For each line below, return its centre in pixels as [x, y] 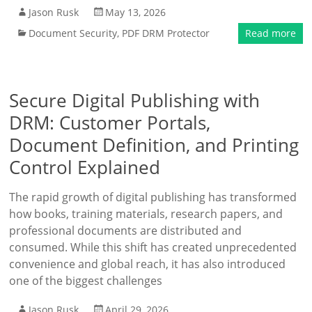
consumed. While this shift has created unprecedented [153, 247]
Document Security [73, 33]
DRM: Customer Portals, [110, 123]
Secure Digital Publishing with [135, 100]
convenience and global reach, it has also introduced [148, 264]
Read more [270, 33]
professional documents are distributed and [126, 231]
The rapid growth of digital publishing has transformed [153, 197]
